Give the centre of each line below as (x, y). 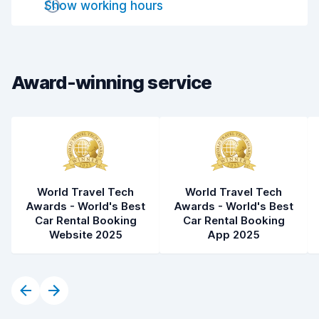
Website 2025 (85, 235)
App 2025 (234, 235)
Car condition (55, 57)
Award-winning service (112, 82)
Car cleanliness (59, 26)
